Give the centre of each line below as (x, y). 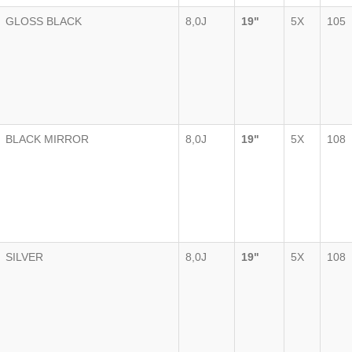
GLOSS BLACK (44, 21)
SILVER (24, 257)
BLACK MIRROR (47, 139)
